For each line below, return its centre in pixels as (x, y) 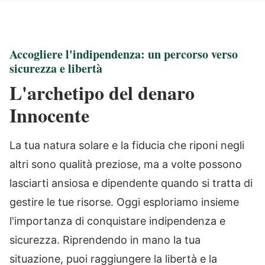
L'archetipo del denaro (102, 93)
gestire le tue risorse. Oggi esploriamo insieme (124, 202)
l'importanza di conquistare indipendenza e (117, 221)
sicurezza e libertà (56, 68)
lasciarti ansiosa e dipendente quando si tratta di (131, 183)
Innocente (49, 115)
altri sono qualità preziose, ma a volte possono (126, 164)
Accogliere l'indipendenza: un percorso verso (124, 54)
